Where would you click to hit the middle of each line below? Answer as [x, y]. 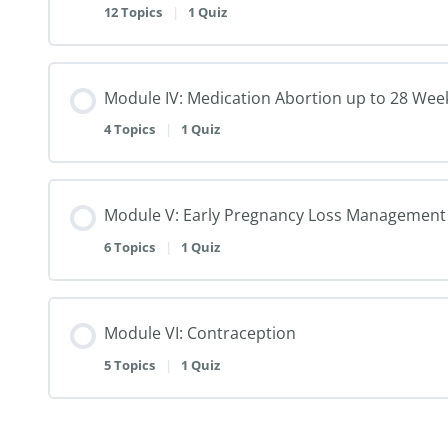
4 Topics [131, 129]
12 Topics [134, 11]
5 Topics [131, 364]
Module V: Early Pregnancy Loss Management [275, 215]
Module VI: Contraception [200, 332]
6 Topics [131, 246]
